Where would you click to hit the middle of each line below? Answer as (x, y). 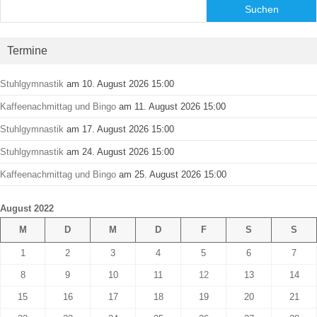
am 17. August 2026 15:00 (119, 129)
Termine (27, 50)
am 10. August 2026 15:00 (119, 83)
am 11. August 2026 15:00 (171, 106)
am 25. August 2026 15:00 (171, 174)
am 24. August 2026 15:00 (119, 151)
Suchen (261, 9)
